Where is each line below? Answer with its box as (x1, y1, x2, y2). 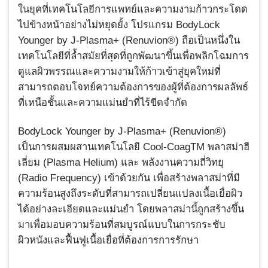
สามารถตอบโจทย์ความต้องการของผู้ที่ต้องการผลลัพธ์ (18, 81, 248, 93)
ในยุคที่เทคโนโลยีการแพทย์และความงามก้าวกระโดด (18, 4, 248, 16)
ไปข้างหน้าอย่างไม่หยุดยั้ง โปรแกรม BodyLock (18, 19, 220, 31)
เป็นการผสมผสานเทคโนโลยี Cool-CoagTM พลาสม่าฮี (18, 141, 249, 153)
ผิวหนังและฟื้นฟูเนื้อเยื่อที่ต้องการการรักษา (18, 234, 199, 246)
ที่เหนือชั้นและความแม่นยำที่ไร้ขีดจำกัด (18, 97, 187, 109)
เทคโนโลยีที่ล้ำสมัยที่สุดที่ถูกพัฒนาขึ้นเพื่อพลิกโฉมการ (18, 50, 249, 62)
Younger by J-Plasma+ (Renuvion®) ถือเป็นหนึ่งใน (18, 35, 240, 47)
